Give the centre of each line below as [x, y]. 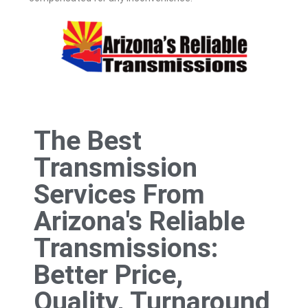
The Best [88, 141]
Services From [119, 194]
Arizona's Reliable [139, 221]
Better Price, [108, 275]
